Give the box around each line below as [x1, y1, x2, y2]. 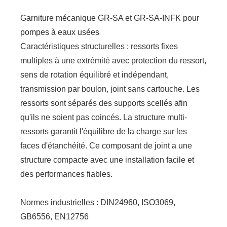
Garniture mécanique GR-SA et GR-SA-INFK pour [20, 13, 200, 22]
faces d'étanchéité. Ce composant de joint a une [20, 141, 193, 150]
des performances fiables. [20, 169, 113, 178]
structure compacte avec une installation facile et [20, 155, 195, 164]
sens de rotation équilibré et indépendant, [20, 70, 169, 79]
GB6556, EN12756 [20, 212, 89, 221]
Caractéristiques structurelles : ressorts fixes [20, 42, 178, 51]
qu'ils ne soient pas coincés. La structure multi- [20, 112, 187, 122]
